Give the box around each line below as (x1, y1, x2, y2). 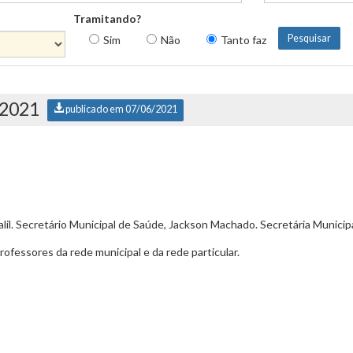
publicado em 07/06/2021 (64, 103, 177, 115)
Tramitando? (73, 12, 141, 25)
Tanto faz (221, 33, 266, 47)
